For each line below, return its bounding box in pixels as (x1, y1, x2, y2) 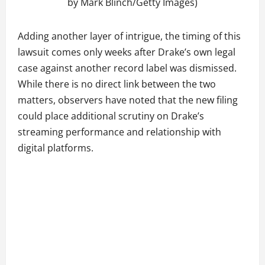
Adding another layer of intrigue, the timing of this (18, 30, 241, 43)
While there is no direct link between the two (18, 77, 216, 91)
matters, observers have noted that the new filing (18, 93, 238, 107)
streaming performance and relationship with (18, 125, 221, 139)
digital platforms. (18, 141, 93, 155)
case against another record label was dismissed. (18, 62, 237, 75)
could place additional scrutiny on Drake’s (18, 109, 204, 123)
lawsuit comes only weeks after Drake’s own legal (18, 46, 235, 59)
